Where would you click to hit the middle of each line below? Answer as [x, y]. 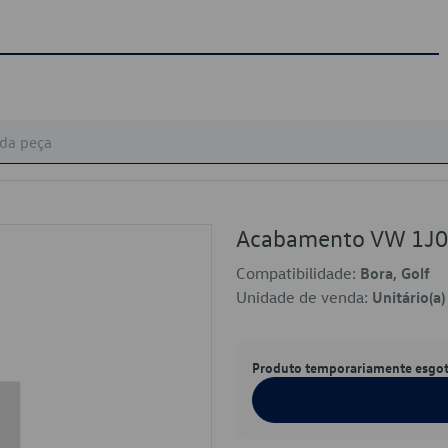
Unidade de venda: [304, 297]
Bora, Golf [395, 273]
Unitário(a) [408, 297]
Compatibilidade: [298, 273]
